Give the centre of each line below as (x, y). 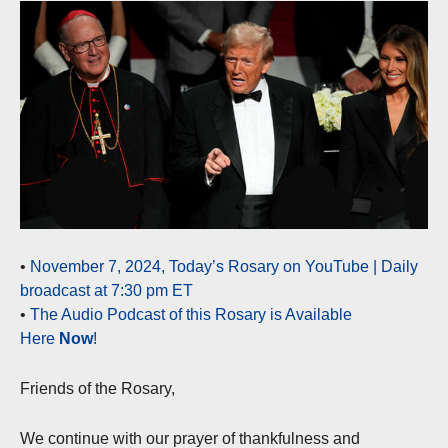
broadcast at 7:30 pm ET (106, 291)
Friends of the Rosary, (97, 389)
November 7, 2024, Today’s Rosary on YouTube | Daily (224, 267)
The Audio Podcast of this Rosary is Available (191, 315)
